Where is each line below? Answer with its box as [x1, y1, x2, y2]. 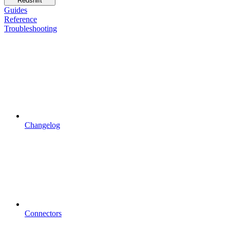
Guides [4, 5, 27, 14]
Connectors [25, 208, 62, 218]
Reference [4, 14, 37, 24]
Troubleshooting [4, 24, 57, 33]
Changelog [25, 120, 60, 129]
